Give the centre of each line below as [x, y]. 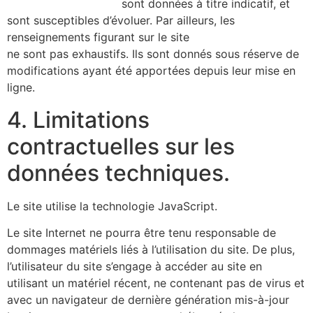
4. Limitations [78, 119]
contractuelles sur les [121, 146]
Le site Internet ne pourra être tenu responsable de [141, 233]
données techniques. [118, 173]
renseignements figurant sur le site [100, 37]
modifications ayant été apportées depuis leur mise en [151, 70]
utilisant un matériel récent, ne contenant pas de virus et [156, 283]
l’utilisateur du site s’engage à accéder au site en [134, 267]
